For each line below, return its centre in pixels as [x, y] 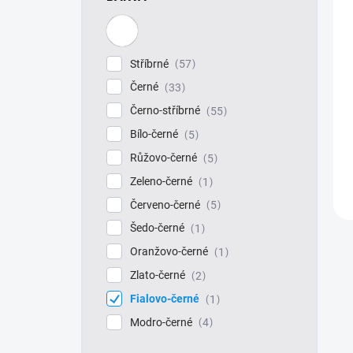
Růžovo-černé [165, 157]
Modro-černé [162, 322]
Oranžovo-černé [170, 252]
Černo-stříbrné [166, 111]
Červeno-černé [166, 204]
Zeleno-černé [162, 181]
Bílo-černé [155, 134]
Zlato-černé [159, 275]
